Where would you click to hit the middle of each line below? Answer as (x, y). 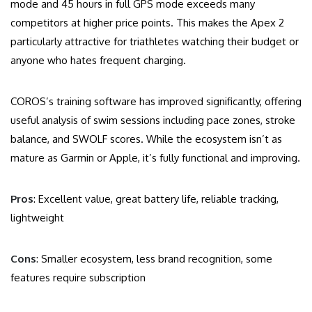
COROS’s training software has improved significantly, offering (156, 102)
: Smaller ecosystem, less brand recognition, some (154, 259)
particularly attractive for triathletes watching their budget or (155, 42)
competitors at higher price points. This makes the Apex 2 (147, 23)
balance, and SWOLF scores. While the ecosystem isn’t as (146, 139)
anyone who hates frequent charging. (98, 61)
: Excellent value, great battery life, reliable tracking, (156, 199)
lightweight (37, 218)
